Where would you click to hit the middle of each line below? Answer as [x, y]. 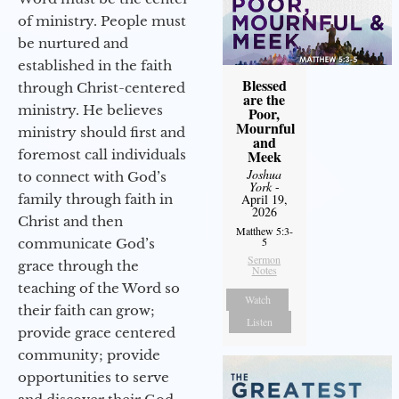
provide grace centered [97, 332]
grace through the [78, 265]
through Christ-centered [102, 87]
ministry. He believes [90, 110]
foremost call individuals [102, 154]
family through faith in [95, 199]
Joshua [265, 175]
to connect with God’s [92, 176]
